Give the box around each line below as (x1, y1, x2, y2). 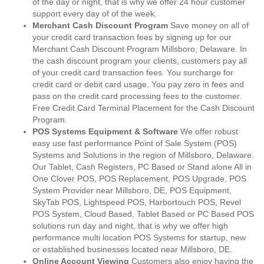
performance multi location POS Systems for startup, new (32, 233, 246, 242)
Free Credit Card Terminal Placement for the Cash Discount (32, 103, 255, 113)
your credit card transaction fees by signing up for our (32, 32, 232, 42)
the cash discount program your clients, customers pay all (32, 56, 247, 65)
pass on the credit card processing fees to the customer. (32, 91, 242, 101)
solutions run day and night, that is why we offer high (32, 221, 228, 230)
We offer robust (178, 127, 238, 136)
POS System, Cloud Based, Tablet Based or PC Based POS (32, 209, 254, 219)
